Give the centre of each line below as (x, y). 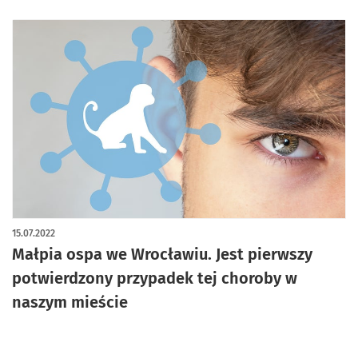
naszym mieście (70, 302)
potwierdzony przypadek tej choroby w (155, 278)
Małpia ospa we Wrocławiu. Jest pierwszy (162, 254)
